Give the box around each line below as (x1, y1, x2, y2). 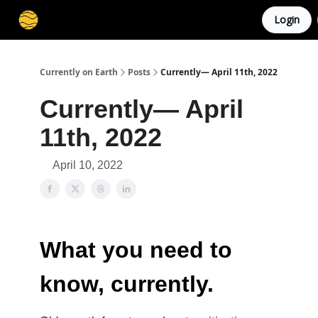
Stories (153, 15, 180, 27)
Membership (57, 15, 108, 27)
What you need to (40, 237, 232, 263)
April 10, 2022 (53, 159, 123, 171)
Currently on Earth (40, 66, 118, 78)
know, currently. (40, 271, 214, 297)
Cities (119, 15, 141, 27)
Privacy (228, 15, 256, 27)
